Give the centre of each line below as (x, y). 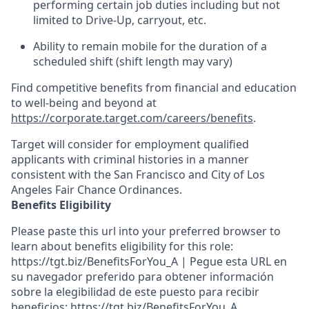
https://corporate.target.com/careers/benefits (132, 118)
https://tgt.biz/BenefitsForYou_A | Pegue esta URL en (149, 261)
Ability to (56, 46)
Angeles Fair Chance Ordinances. (97, 190)
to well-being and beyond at (84, 103)
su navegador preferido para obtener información (142, 277)
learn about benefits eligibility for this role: (122, 246)
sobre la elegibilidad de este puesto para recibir (135, 292)
